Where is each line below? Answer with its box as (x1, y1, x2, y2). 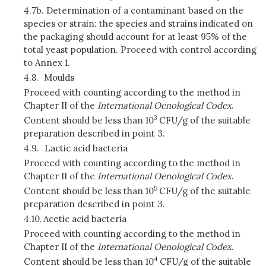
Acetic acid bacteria (43, 213, 126, 224)
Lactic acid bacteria (44, 142, 128, 154)
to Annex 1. (24, 57, 70, 68)
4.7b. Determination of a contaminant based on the (24, 5, 243, 16)
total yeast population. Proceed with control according (24, 44, 256, 55)
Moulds (43, 72, 74, 83)
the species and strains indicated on (99, 18, 253, 29)
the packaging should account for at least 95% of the (24, 31, 247, 42)
